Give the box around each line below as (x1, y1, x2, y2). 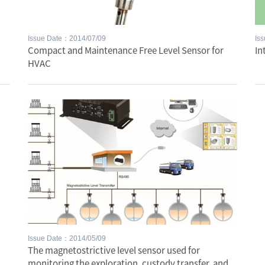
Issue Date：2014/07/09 (28, 34, 106, 43)
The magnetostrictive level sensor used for (28, 244, 201, 257)
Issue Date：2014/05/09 (28, 234, 106, 243)
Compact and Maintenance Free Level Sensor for (28, 44, 224, 57)
